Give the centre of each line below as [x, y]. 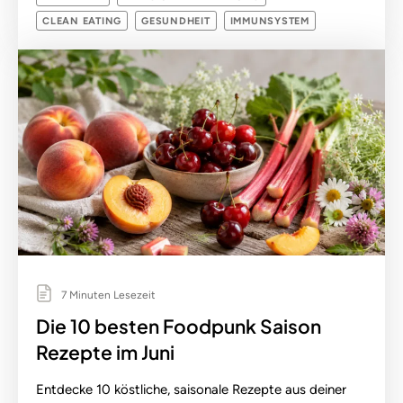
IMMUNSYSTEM [269, 22]
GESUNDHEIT [176, 22]
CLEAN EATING [82, 22]
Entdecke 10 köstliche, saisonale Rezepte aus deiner [191, 389]
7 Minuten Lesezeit [107, 295]
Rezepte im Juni [105, 352]
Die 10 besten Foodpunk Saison [179, 326]
